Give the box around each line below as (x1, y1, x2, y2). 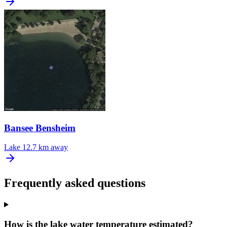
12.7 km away (22, 143, 68, 152)
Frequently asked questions (4, 176, 145, 190)
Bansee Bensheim (4, 122, 75, 133)
